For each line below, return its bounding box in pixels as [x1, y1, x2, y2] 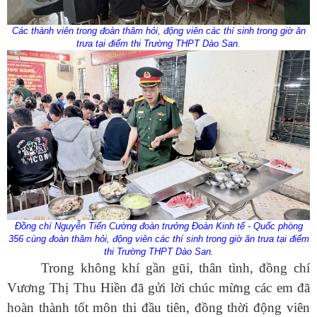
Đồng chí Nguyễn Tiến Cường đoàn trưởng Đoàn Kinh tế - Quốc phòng [14, 221, 303, 232]
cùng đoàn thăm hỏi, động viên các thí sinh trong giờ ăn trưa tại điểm [23, 234, 309, 245]
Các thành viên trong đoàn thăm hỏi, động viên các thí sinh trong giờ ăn [11, 25, 306, 36]
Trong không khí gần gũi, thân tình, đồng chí [41, 260, 310, 276]
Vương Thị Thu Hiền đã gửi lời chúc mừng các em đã [7, 280, 310, 296]
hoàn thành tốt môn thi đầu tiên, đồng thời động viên [7, 300, 310, 316]
